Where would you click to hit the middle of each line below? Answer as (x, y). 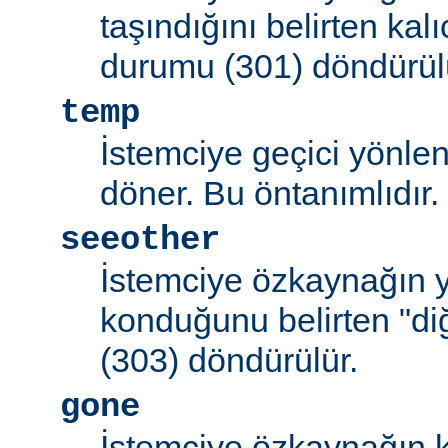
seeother (140, 240)
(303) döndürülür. (229, 360)
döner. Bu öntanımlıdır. (269, 193)
